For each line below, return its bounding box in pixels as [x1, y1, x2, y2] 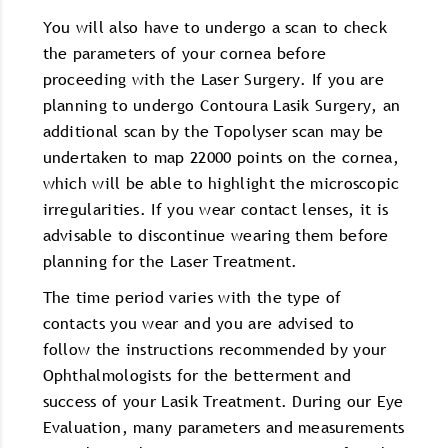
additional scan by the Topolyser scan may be [42, 120, 384, 143]
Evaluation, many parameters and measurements [42, 416, 405, 439]
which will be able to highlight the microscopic [42, 172, 400, 195]
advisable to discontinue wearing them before [42, 224, 389, 247]
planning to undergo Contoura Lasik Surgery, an [42, 94, 401, 117]
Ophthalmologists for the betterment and [42, 364, 352, 387]
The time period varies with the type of [42, 286, 342, 309]
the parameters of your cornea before [42, 42, 327, 65]
